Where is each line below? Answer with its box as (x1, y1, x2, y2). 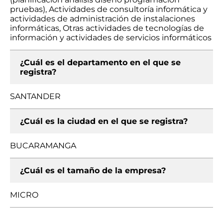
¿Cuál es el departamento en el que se (20, 58, 181, 67)
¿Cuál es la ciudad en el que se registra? (20, 116, 188, 126)
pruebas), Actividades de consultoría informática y (10, 4, 208, 14)
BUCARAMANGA (10, 141, 76, 150)
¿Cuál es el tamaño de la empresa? (20, 166, 166, 175)
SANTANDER (10, 92, 61, 101)
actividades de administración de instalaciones (10, 14, 195, 23)
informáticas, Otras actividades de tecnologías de (10, 23, 204, 33)
